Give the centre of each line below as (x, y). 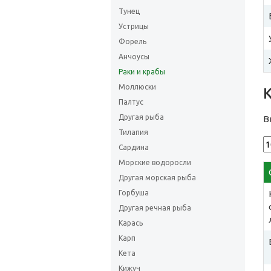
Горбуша (134, 193)
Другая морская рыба (157, 178)
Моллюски (137, 87)
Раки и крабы (142, 72)
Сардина (134, 147)
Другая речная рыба (155, 208)
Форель (132, 41)
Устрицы (134, 26)
